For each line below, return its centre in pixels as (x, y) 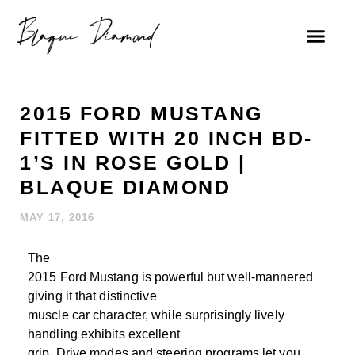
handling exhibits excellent (104, 334)
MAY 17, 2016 (57, 218)
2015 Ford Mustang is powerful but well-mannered (170, 277)
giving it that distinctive (92, 296)
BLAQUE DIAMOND (125, 187)
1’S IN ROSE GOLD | (133, 162)
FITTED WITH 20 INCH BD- (166, 138)
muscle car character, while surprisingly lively (156, 315)
